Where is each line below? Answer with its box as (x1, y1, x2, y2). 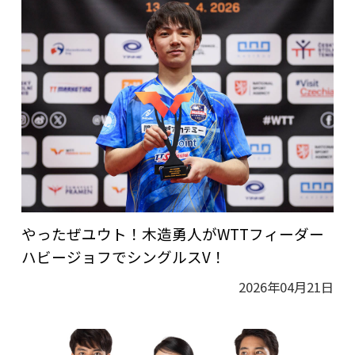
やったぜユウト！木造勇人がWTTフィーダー (21, 222, 324, 244)
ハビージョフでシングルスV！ (21, 245, 226, 267)
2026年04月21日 (239, 277, 334, 297)
